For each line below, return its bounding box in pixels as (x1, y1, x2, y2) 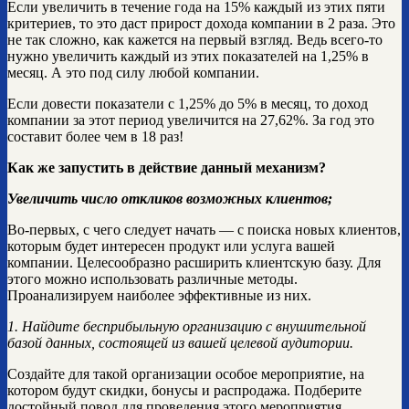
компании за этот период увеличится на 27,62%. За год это (7, 111, 374, 128)
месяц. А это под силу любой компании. (7, 64, 259, 80)
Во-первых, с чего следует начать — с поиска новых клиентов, (7, 221, 401, 237)
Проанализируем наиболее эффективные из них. (7, 287, 311, 303)
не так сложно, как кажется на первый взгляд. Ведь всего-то (7, 31, 383, 47)
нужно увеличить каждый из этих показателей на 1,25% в (7, 47, 369, 64)
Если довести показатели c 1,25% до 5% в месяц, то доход (7, 95, 368, 111)
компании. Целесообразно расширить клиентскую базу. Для (7, 254, 381, 270)
